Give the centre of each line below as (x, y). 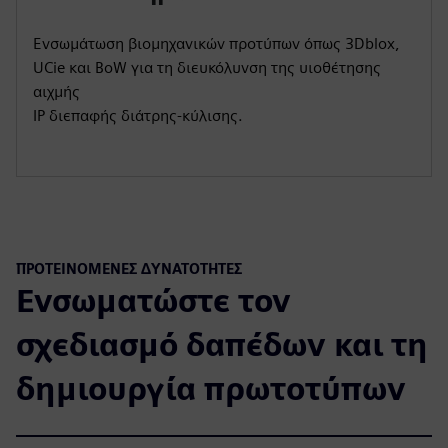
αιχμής (56, 91)
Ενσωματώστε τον (153, 300)
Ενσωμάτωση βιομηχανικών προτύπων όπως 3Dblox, (216, 43)
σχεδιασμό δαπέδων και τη (222, 344)
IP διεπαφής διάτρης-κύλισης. (138, 115)
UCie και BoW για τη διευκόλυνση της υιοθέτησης (207, 67)
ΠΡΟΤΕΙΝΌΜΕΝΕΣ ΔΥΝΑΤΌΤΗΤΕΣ (129, 268)
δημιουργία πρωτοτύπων (211, 388)
